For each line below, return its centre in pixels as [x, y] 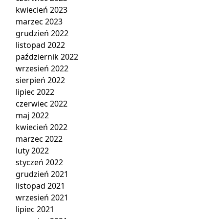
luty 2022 [32, 151]
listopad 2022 [40, 45]
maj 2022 [32, 115]
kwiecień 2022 [42, 127]
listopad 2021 [40, 186]
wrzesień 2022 [42, 68]
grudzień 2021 [42, 174]
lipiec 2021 [35, 209]
